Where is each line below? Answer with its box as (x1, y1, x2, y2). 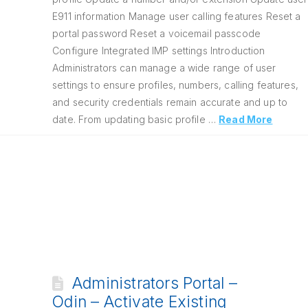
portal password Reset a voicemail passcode (52, 27, 261, 39)
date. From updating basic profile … (52, 113, 219, 125)
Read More (219, 113, 273, 125)
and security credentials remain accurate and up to (52, 96, 288, 108)
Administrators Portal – (71, 274, 237, 293)
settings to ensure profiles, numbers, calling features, (52, 79, 298, 91)
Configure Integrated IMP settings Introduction (52, 45, 265, 56)
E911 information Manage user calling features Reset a (52, 10, 301, 22)
